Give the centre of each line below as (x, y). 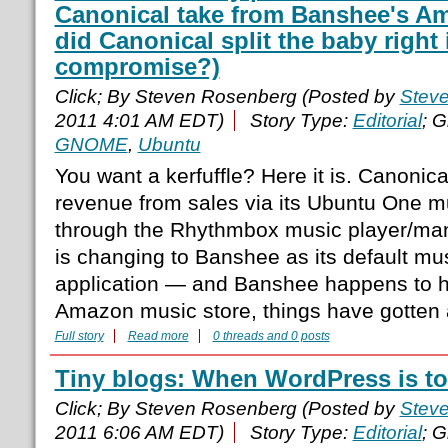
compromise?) (137, 67)
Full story (79, 336)
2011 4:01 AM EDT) (139, 121)
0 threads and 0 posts (271, 336)
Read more (158, 336)
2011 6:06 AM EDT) (139, 433)
